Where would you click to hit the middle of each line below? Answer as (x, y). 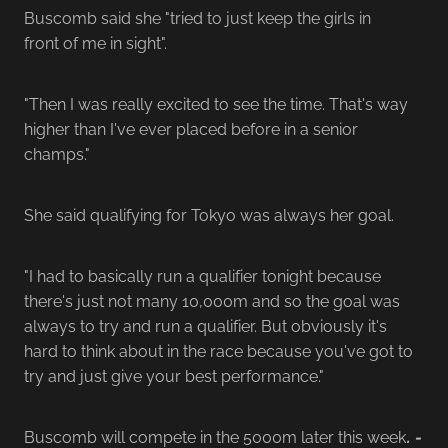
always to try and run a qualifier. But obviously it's (205, 324)
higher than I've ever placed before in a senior (191, 127)
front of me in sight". (95, 41)
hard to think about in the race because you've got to (218, 349)
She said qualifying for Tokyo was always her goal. (209, 213)
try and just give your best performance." (174, 374)
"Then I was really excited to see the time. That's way (216, 102)
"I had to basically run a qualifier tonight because (202, 274)
